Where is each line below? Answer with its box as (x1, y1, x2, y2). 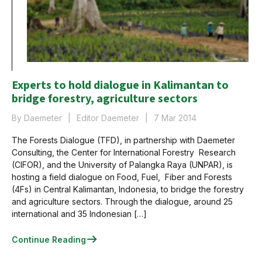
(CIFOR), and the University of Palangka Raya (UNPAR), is (12, 160, 233, 170)
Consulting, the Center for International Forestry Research (12, 147, 236, 157)
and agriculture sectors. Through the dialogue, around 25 (12, 196, 233, 206)
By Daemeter (12, 113, 62, 123)
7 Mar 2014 (154, 113, 196, 123)
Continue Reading (12, 235, 86, 244)
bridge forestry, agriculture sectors (12, 91, 198, 107)
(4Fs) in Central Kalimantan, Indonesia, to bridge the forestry (12, 184, 244, 194)
